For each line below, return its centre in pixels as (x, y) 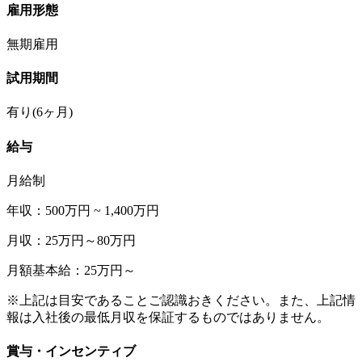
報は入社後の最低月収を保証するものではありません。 (168, 317)
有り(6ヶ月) (40, 112)
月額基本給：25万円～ (71, 270)
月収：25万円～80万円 (71, 240)
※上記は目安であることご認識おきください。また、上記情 (181, 300)
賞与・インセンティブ (71, 351)
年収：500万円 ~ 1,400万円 (83, 210)
